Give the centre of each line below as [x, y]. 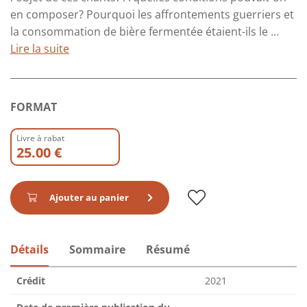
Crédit [31, 281]
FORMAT [34, 107]
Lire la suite [40, 49]
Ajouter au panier [89, 198]
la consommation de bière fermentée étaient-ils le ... [145, 32]
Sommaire [97, 250]
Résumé [168, 250]
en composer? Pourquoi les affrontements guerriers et [152, 15]
